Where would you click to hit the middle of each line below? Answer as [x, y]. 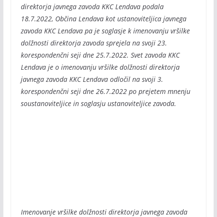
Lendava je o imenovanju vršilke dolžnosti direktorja [100, 67]
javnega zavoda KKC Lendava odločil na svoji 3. [92, 79]
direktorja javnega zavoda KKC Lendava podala [92, 7]
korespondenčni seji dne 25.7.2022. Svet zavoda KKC [100, 55]
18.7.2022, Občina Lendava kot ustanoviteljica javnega [103, 19]
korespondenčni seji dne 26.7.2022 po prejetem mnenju [105, 91]
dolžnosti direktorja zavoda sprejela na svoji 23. [94, 43]
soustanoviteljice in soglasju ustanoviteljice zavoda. [98, 103]
